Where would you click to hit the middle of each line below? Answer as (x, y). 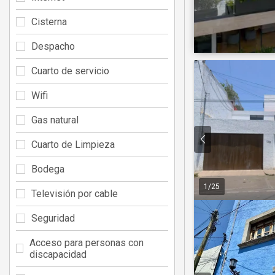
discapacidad (58, 254)
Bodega (48, 169)
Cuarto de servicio (70, 71)
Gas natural (55, 120)
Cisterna (49, 21)
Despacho (53, 46)
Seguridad (53, 218)
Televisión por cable (75, 193)
